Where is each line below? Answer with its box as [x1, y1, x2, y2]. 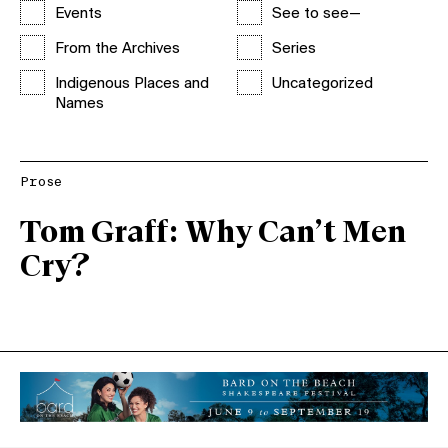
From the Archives [55, 41, 180, 57]
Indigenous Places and [55, 76, 209, 92]
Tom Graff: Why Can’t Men [20, 217, 406, 250]
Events [55, 6, 102, 22]
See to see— [271, 6, 361, 22]
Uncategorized [271, 76, 373, 92]
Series [271, 41, 316, 57]
